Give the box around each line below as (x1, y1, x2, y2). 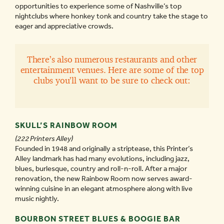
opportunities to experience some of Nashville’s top (15, 1, 181, 11)
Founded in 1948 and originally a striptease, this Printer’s (15, 144, 193, 153)
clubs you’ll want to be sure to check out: (33, 72, 190, 88)
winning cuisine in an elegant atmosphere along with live (15, 184, 192, 193)
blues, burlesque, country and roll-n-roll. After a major (15, 164, 187, 173)
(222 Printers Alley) (15, 134, 73, 143)
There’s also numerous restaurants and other (26, 51, 197, 67)
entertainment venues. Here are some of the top (20, 62, 204, 78)
